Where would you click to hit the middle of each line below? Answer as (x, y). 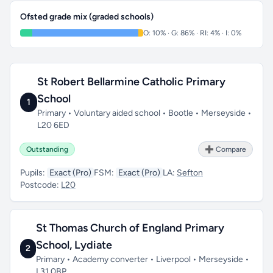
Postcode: (41, 185)
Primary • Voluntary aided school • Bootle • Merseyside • (144, 113)
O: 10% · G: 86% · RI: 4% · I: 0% (192, 33)
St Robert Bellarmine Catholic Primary (131, 82)
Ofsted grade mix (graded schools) (87, 17)
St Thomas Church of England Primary (130, 228)
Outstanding (47, 149)
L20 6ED (53, 125)
